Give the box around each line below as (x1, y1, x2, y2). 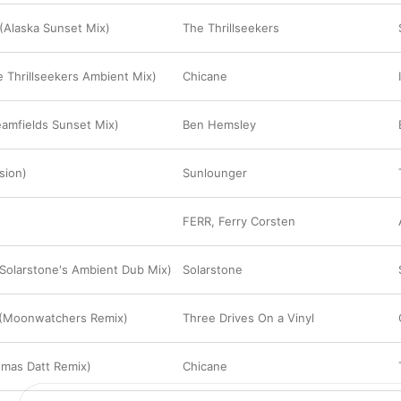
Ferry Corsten (218, 214, 295, 228)
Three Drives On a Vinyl (183, 311, 314, 325)
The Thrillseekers (183, 21, 279, 35)
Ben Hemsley (183, 117, 256, 132)
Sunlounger (183, 166, 247, 180)
